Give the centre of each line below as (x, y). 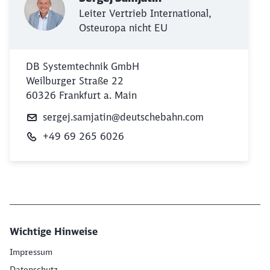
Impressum (31, 252)
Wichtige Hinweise (54, 231)
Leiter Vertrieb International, (145, 13)
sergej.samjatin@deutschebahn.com (123, 117)
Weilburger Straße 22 (75, 80)
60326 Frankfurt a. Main (81, 95)
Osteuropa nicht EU (123, 27)
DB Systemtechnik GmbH (83, 66)
